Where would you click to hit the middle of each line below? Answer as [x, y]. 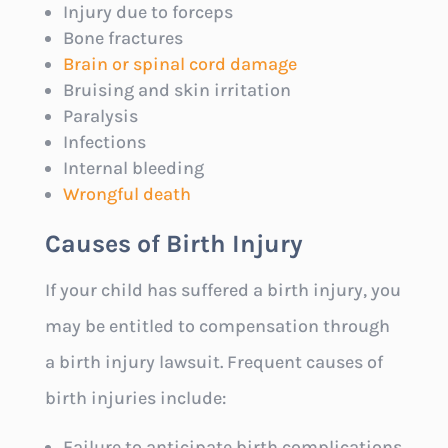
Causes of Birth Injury [173, 243]
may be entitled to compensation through [217, 325]
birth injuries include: [135, 397]
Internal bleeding [133, 167]
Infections [104, 141]
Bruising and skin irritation [176, 89]
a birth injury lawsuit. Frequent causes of [213, 361]
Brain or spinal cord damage [179, 63]
